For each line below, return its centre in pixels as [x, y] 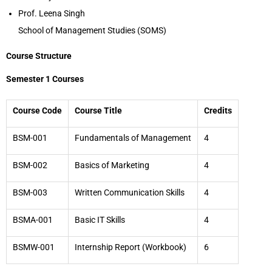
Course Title [98, 110]
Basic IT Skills [100, 220]
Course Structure [39, 56]
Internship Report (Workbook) [131, 247]
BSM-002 [30, 165]
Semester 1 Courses [45, 79]
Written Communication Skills [130, 192]
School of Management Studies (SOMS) [92, 30]
